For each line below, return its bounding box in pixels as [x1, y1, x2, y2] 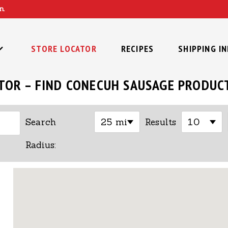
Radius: [25, 139, 56, 151]
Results [145, 117, 177, 128]
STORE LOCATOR [31, 43, 97, 54]
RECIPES [121, 43, 154, 54]
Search [25, 117, 56, 128]
